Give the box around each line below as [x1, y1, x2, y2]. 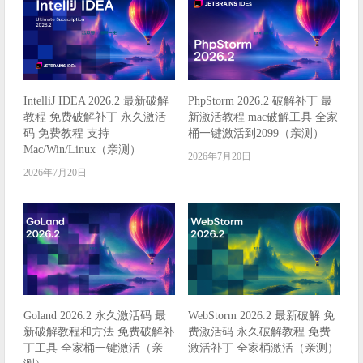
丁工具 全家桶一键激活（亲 [23, 342, 164, 355]
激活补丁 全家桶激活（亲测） [188, 342, 340, 355]
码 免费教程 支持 [23, 126, 110, 139]
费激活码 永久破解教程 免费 [188, 326, 331, 339]
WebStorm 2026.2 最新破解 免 [188, 310, 335, 322]
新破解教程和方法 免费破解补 [23, 326, 175, 339]
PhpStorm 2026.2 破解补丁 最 [188, 94, 333, 107]
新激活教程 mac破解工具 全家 [188, 110, 339, 123]
